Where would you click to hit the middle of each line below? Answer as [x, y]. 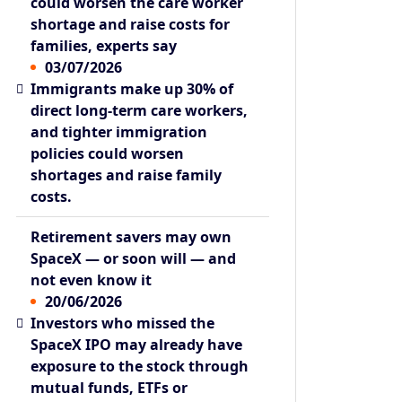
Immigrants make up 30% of [132, 89]
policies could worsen [108, 154]
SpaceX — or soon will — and [134, 259]
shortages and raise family [127, 175]
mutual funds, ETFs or [109, 388]
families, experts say [104, 46]
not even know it [92, 280]
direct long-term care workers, [140, 111]
